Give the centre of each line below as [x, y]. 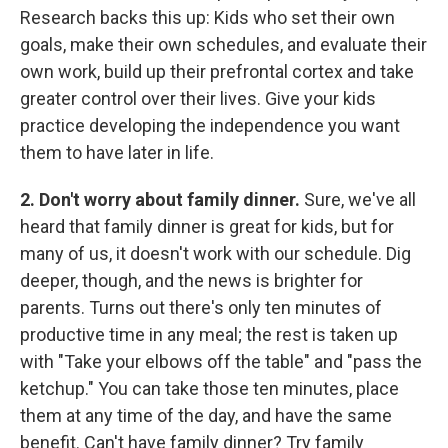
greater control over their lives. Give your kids [198, 98]
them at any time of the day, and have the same [206, 415]
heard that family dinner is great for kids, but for [207, 226]
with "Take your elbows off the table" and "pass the [221, 361]
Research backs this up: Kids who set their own [207, 17]
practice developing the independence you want [210, 125]
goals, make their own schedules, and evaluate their [223, 44]
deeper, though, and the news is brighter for [191, 280]
